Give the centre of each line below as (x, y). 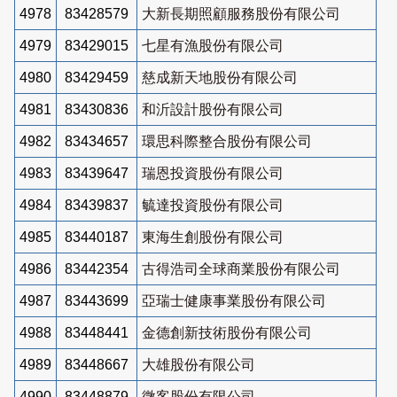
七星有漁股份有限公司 (213, 45)
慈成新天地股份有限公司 (220, 77)
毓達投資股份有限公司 (213, 205)
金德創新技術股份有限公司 (227, 332)
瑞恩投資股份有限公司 (213, 173)
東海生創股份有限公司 (213, 237)
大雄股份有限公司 (198, 364)
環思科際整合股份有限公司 (227, 141)
